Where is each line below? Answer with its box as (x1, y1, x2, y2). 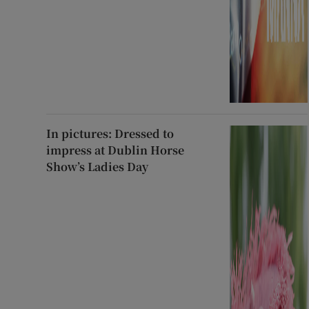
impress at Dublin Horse (46, 141, 185, 158)
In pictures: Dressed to (46, 125, 175, 141)
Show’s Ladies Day (46, 158, 149, 175)
